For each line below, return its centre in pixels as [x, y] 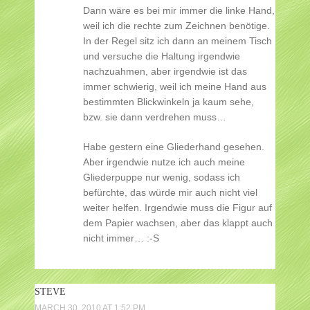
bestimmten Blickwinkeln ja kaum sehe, [168, 102]
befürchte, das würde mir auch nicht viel [170, 193]
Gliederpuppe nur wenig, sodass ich [162, 177]
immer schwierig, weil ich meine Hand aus [175, 87]
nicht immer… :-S [121, 238]
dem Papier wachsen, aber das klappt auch [178, 223]
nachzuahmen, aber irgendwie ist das [165, 72]
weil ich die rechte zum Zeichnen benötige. [176, 26]
